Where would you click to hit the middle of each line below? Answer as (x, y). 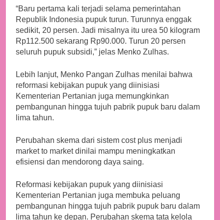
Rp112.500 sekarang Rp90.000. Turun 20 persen (101, 41)
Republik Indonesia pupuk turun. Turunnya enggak (104, 20)
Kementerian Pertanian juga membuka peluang (98, 195)
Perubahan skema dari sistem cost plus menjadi (99, 140)
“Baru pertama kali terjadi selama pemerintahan (98, 9)
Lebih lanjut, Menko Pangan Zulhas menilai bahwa (104, 75)
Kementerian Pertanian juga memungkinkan (92, 96)
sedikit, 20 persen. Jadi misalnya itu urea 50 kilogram (108, 30)
